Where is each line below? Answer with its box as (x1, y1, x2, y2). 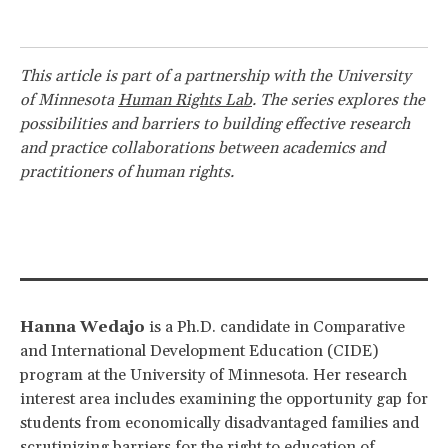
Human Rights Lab (118, 89, 252, 110)
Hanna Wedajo (20, 316, 145, 337)
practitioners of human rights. (20, 161, 238, 182)
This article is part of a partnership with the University (20, 65, 411, 86)
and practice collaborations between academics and (20, 137, 385, 158)
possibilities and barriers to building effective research (20, 113, 410, 134)
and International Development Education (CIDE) (20, 340, 378, 361)
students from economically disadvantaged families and (20, 412, 419, 433)
